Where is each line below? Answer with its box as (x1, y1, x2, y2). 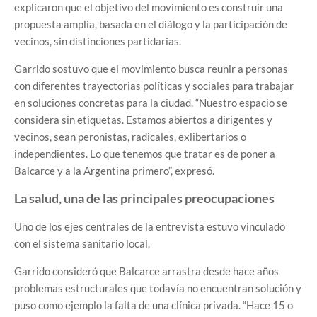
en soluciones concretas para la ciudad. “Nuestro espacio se (14, 96, 287, 110)
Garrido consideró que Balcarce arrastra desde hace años (14, 265, 279, 278)
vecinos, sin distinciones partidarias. (14, 35, 181, 48)
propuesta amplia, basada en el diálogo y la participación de (14, 18, 287, 31)
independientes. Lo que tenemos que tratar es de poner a (14, 147, 275, 161)
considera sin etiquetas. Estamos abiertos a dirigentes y (14, 113, 272, 127)
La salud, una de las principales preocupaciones (14, 190, 275, 207)
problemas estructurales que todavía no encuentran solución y (14, 282, 301, 295)
